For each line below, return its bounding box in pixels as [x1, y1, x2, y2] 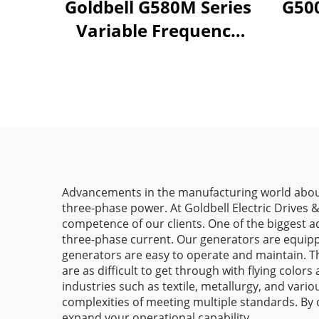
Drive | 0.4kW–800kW [68, 42, 249, 66]
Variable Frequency [75, 19, 241, 42]
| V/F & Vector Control [65, 66, 251, 89]
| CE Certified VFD [83, 89, 233, 113]
